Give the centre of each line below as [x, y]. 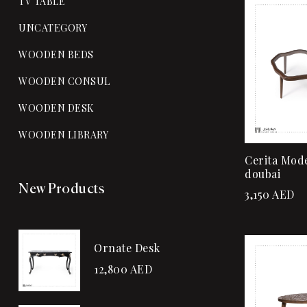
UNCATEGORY [53, 27]
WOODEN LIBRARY [63, 134]
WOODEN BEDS [56, 54]
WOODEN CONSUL [64, 81]
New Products [62, 189]
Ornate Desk [127, 248]
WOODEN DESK [56, 108]
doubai [262, 173]
